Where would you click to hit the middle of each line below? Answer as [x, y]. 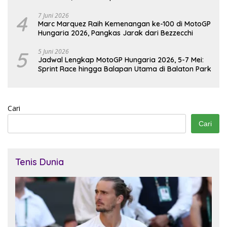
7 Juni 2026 [53, 16]
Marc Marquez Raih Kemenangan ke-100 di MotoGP [125, 24]
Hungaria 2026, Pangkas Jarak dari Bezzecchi [116, 33]
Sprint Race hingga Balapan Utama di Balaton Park [125, 69]
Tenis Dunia [40, 162]
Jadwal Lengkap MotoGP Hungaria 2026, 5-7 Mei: [121, 60]
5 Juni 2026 [53, 52]
